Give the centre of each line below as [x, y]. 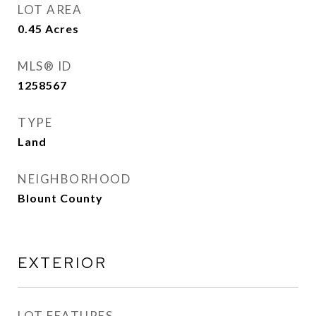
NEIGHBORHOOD [74, 179]
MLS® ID [45, 66]
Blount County [60, 198]
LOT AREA [50, 10]
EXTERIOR [62, 263]
